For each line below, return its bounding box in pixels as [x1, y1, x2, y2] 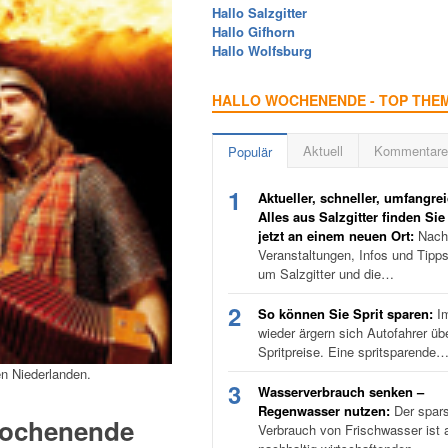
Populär [228, 142, 272, 161]
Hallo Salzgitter [212, 3, 307, 22]
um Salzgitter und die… [258, 264, 394, 283]
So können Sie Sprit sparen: [258, 304, 433, 323]
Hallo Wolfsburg [212, 41, 312, 60]
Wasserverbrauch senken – [258, 382, 424, 401]
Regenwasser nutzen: [258, 401, 390, 420]
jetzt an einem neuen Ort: [258, 226, 414, 245]
